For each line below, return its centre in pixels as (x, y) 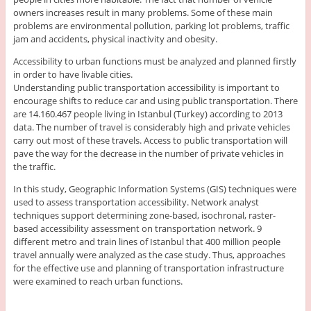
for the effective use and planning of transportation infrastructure (148, 268)
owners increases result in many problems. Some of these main (143, 12)
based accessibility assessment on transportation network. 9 (137, 228)
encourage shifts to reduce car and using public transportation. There (155, 100)
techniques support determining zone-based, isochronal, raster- (144, 215)
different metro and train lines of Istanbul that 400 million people (146, 241)
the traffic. (34, 166)
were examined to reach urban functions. (98, 281)
